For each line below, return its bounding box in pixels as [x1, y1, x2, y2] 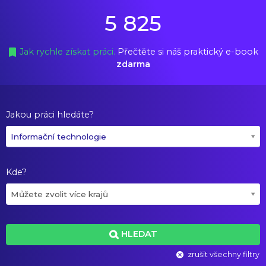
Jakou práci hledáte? [6, 109, 94, 120]
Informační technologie [11, 132, 106, 141]
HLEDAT [121, 229, 157, 240]
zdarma [116, 59, 150, 69]
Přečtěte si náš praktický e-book [118, 46, 258, 57]
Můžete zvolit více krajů [11, 189, 108, 199]
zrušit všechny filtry [188, 249, 259, 259]
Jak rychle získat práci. [20, 46, 118, 57]
